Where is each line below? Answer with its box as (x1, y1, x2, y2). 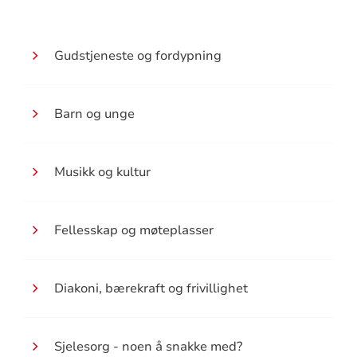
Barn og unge (53, 104, 135, 123)
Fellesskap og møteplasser (53, 221, 214, 239)
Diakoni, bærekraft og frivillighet (53, 279, 248, 297)
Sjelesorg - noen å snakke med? (53, 337, 242, 355)
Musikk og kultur (53, 163, 151, 181)
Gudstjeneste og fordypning (53, 46, 222, 65)
